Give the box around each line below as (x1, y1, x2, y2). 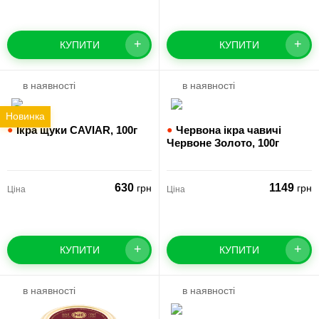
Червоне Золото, (167, 137, 258, 149)
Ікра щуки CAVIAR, (16, 124, 116, 136)
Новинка (6, 110, 45, 122)
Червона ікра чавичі (176, 124, 281, 136)
